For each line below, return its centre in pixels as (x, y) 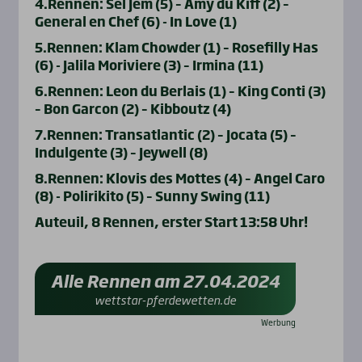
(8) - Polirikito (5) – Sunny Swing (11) (152, 196)
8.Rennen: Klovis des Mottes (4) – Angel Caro (179, 178)
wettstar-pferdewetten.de (165, 300)
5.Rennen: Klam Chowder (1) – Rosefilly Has (176, 47)
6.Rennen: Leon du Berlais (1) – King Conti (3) (180, 91)
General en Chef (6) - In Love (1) (135, 21)
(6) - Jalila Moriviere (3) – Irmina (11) (149, 65)
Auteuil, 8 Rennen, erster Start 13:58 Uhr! (171, 222)
